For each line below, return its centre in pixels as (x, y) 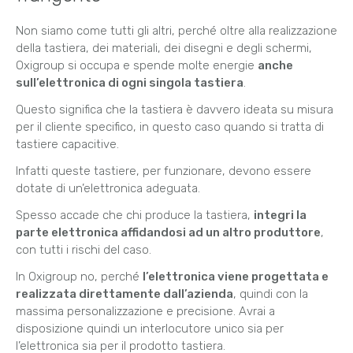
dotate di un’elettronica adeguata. (108, 189)
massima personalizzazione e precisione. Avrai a (145, 312)
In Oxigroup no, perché (79, 277)
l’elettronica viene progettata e (236, 277)
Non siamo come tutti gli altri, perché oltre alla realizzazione (176, 31)
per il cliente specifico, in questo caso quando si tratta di (170, 127)
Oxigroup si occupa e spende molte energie (137, 66)
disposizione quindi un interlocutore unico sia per (150, 329)
